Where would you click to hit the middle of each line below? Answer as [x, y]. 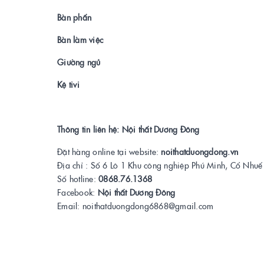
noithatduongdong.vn [199, 151]
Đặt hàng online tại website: [109, 151]
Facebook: [77, 192]
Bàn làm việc [80, 39]
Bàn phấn [74, 17]
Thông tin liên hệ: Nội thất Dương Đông [128, 129]
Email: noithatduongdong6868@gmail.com [136, 205]
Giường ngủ [79, 62]
